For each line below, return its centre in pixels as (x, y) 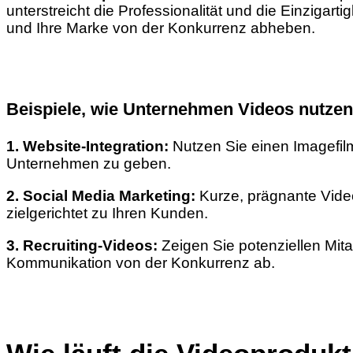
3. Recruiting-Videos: (82, 246)
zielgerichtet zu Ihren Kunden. (107, 214)
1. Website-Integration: (87, 146)
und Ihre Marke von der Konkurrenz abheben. (161, 28)
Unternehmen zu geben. (89, 163)
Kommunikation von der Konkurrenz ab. (141, 263)
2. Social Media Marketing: (101, 196)
